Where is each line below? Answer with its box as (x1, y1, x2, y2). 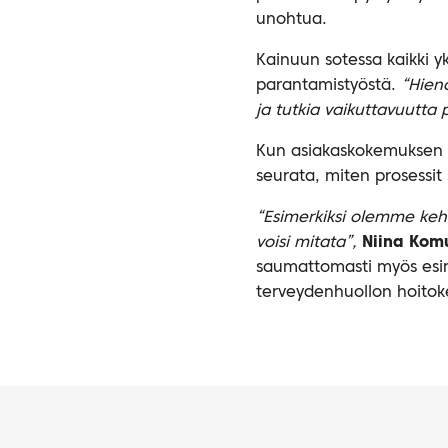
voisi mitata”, (256, 234, 357, 251)
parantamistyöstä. (256, 77, 401, 94)
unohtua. (256, 11, 327, 28)
